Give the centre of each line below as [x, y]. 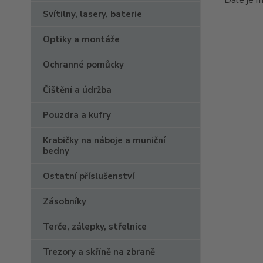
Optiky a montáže [81, 39]
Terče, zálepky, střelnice [95, 227]
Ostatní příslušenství [89, 176]
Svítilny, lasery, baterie [92, 14]
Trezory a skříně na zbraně [99, 252]
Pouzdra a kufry [77, 115]
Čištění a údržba [77, 90]
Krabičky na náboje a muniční [104, 140]
